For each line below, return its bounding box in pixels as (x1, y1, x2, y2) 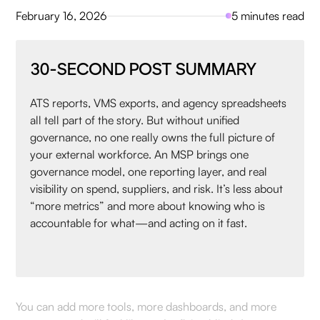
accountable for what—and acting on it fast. (30, 216, 248, 230)
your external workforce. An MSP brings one (30, 147, 249, 161)
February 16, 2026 (16, 9, 108, 23)
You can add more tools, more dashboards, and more (16, 299, 277, 314)
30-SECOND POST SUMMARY (30, 59, 257, 79)
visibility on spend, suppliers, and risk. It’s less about (30, 181, 284, 196)
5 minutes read (231, 9, 304, 23)
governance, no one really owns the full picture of (30, 130, 276, 144)
